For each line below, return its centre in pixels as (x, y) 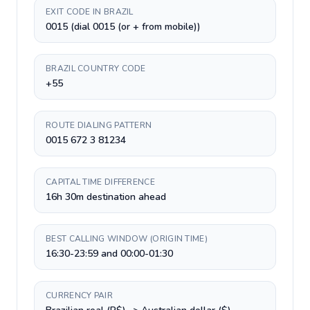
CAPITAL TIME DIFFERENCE (100, 182)
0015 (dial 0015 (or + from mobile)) (123, 27)
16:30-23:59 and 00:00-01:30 (109, 254)
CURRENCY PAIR (79, 295)
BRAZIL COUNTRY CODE (96, 69)
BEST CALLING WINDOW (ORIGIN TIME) (127, 239)
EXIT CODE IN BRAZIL (90, 12)
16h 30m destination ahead (106, 197)
